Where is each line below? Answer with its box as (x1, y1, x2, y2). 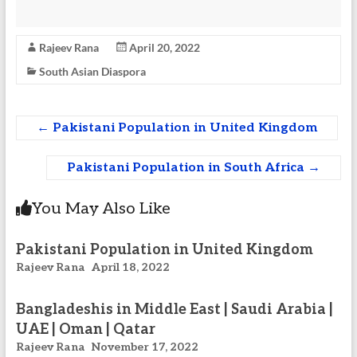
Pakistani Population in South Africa (67, 160, 308, 175)
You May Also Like (31, 199, 171, 218)
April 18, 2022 (91, 261, 170, 274)
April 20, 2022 (128, 41, 200, 54)
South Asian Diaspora (38, 65, 146, 78)
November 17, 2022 (91, 340, 198, 354)
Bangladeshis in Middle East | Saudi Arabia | (15, 301, 333, 318)
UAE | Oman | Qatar (15, 321, 155, 338)
